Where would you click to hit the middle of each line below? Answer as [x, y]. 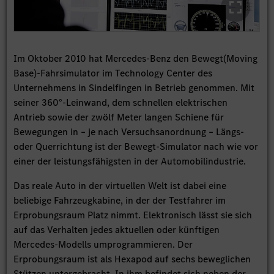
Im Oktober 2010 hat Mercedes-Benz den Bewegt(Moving [136, 58]
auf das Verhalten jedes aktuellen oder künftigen [117, 229]
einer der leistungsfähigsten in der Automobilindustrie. [130, 161]
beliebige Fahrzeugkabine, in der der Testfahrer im [120, 200]
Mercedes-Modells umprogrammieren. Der [103, 244]
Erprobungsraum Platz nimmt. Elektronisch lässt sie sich [133, 215]
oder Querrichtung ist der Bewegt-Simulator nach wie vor [136, 146]
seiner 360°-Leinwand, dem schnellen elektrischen [121, 102]
